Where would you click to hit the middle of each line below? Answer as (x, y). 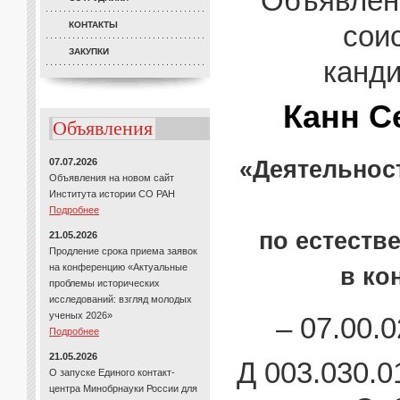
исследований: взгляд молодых (121, 299)
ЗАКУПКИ (89, 51)
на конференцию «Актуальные (118, 267)
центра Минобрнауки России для (123, 388)
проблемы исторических (104, 283)
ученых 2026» (81, 315)
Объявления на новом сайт (112, 178)
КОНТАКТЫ (93, 25)
